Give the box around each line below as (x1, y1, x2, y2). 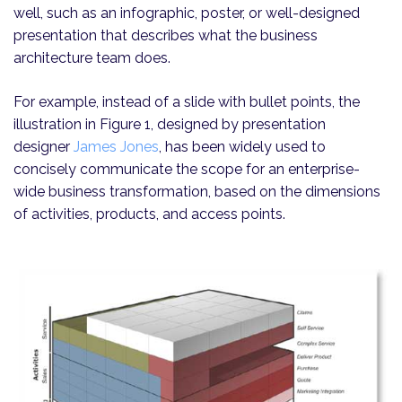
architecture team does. (13, 49, 170, 67)
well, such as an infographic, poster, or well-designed (13, 4, 360, 22)
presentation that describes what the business (13, 27, 318, 45)
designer (13, 138, 74, 156)
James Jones (74, 138, 159, 156)
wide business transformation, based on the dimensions (13, 183, 380, 201)
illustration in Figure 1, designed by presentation (13, 116, 326, 134)
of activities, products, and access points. (13, 205, 285, 223)
